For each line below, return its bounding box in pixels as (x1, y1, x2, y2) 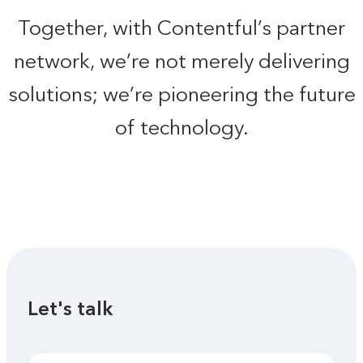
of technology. (114, 114, 249, 139)
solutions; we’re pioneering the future (7, 81, 356, 106)
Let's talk (27, 296, 113, 320)
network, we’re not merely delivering (13, 48, 350, 73)
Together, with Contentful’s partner (18, 15, 345, 40)
